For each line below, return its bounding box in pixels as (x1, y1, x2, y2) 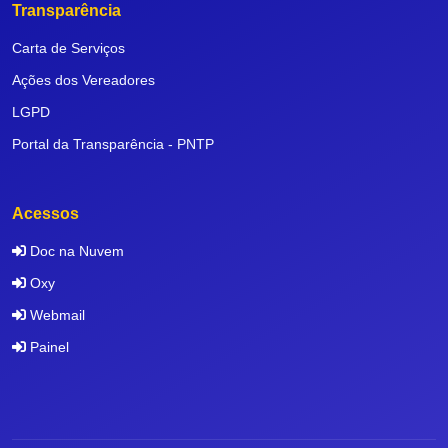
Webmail (26, 307, 85, 324)
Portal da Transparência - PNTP (12, 136, 214, 153)
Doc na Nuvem (26, 243, 124, 260)
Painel (26, 339, 69, 356)
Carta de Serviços (12, 40, 125, 57)
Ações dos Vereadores (12, 72, 155, 89)
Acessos (12, 205, 79, 223)
